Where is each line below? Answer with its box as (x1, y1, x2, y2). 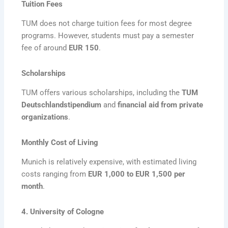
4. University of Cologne (21, 207, 104, 216)
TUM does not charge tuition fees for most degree (21, 19, 192, 28)
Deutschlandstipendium (21, 100, 102, 110)
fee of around (21, 43, 69, 53)
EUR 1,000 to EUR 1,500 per (88, 169, 186, 179)
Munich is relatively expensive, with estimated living (21, 157, 197, 167)
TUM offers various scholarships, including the (21, 88, 182, 98)
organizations (21, 112, 69, 122)
